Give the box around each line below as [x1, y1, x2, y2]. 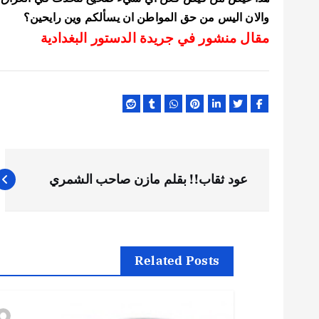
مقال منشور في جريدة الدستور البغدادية [36, 31, 269, 46]
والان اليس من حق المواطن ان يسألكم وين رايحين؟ [23, 11, 269, 23]
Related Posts [134, 252, 219, 268]
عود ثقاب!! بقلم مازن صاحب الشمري [48, 170, 248, 187]
